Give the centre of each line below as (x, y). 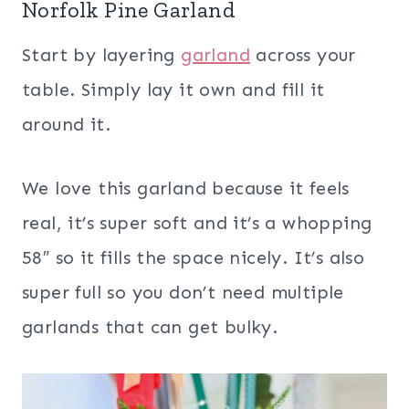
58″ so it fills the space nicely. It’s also (194, 258)
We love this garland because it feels (186, 189)
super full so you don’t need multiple (183, 293)
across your (303, 55)
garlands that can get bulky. (150, 327)
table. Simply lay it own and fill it (173, 90)
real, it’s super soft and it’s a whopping (197, 223)
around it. (67, 125)
